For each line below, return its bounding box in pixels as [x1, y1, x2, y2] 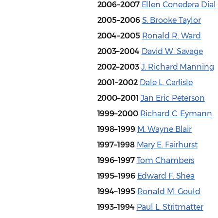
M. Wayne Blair [137, 125, 192, 134]
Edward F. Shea [137, 171, 195, 181]
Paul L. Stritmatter [136, 202, 203, 212]
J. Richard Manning [141, 62, 214, 72]
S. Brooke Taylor [142, 16, 201, 25]
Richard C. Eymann [140, 109, 212, 119]
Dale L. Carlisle [139, 78, 193, 88]
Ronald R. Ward [142, 31, 201, 41]
